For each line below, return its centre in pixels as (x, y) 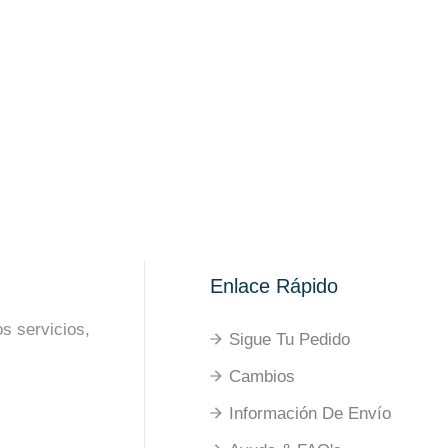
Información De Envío (310, 414)
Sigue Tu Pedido (290, 340)
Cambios (262, 377)
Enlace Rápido (274, 286)
